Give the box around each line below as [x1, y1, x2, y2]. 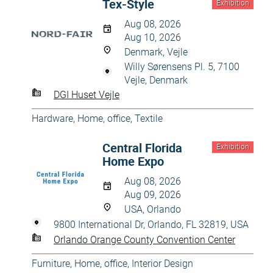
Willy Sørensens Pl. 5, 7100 [124, 61, 239, 73]
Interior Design [132, 258, 193, 269]
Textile [135, 113, 163, 124]
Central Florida [102, 140, 182, 156]
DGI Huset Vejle [54, 88, 119, 101]
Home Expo [102, 153, 164, 169]
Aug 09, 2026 [124, 189, 181, 200]
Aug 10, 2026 [124, 32, 181, 43]
